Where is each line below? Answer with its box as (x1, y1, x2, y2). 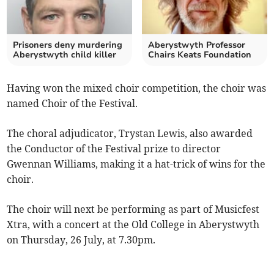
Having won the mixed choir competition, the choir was (7, 82, 267, 95)
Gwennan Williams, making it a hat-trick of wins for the (7, 158, 266, 171)
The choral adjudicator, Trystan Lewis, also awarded (7, 127, 253, 140)
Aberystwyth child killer (13, 49, 117, 61)
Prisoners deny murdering (13, 39, 123, 51)
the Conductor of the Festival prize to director (7, 143, 221, 155)
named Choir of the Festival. (7, 97, 138, 110)
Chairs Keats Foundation (148, 49, 251, 61)
